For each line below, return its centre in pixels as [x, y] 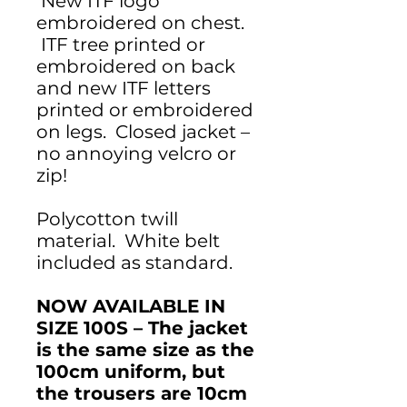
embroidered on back [136, 67]
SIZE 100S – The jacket [142, 328]
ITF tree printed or [121, 45]
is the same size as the [145, 350]
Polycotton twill [107, 219]
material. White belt [128, 241]
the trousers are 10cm [142, 394]
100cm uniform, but [131, 372]
